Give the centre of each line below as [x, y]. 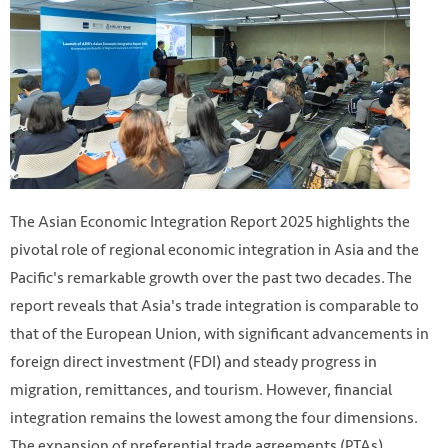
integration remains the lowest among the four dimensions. [214, 418]
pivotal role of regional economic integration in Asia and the [214, 250]
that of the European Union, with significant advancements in [219, 334]
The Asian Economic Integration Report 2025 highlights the [210, 222]
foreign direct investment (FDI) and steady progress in [193, 362]
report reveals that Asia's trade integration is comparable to [214, 306]
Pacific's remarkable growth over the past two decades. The [211, 278]
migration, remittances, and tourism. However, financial [201, 390]
